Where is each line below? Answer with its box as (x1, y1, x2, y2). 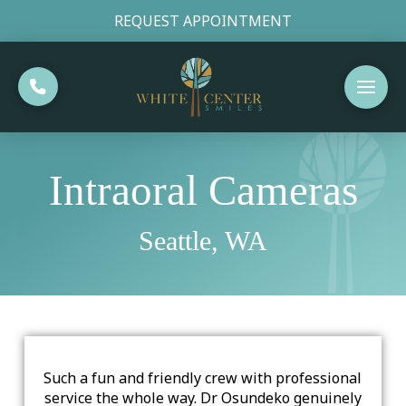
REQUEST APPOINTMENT (114, 11, 292, 31)
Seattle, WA (139, 225, 267, 256)
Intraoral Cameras (48, 167, 358, 215)
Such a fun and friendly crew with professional (43, 368, 362, 388)
